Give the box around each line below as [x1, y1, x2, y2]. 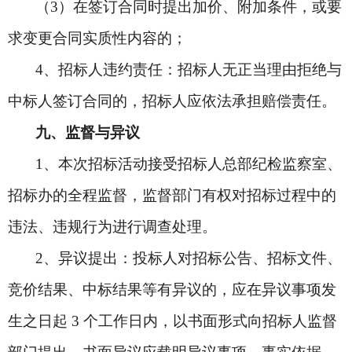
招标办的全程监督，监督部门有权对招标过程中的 [8, 187, 336, 203]
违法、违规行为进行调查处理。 [8, 218, 217, 235]
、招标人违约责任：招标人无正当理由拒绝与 [43, 61, 342, 78]
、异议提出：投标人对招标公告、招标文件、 [43, 250, 342, 266]
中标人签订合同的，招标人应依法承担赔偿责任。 [8, 93, 336, 109]
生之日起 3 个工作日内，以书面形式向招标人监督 [8, 313, 337, 329]
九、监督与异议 [35, 124, 140, 141]
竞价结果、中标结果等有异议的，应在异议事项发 [8, 281, 336, 298]
